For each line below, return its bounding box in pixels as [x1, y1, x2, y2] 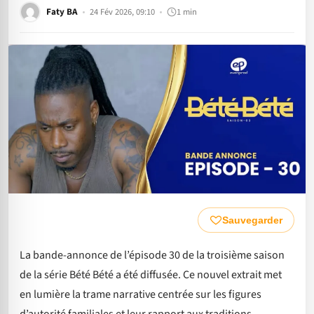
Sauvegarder [222, 214, 282, 226]
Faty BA [46, 5, 78, 18]
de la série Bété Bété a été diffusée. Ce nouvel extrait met [20, 266, 282, 282]
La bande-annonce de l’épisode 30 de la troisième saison [20, 247, 285, 263]
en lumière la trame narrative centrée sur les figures [20, 286, 261, 302]
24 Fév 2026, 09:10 [90, 5, 155, 18]
